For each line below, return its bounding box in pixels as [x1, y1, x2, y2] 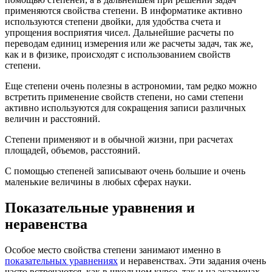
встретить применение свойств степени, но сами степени [5, 92, 243, 103]
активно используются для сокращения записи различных [5, 103, 246, 114]
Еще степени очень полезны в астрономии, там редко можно [5, 81, 257, 92]
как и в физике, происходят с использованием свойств [5, 49, 231, 60]
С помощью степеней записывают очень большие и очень [5, 166, 245, 177]
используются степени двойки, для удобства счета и [5, 16, 221, 27]
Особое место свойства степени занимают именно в [5, 245, 221, 256]
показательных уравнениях [5, 256, 118, 267]
